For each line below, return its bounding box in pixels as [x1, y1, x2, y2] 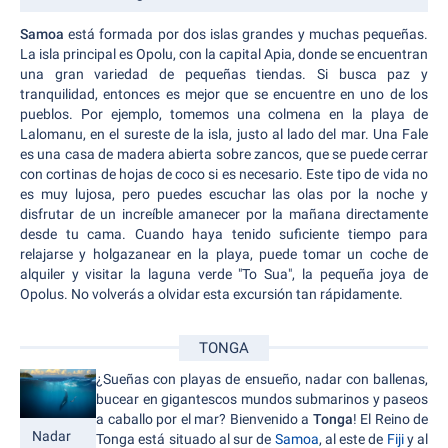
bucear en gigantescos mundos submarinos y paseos [96, 391, 428, 408]
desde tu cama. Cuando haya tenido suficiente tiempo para [20, 226, 428, 243]
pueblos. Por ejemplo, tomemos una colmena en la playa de [20, 106, 428, 123]
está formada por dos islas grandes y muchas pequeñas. [68, 26, 429, 43]
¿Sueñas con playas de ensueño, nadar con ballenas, [96, 371, 428, 388]
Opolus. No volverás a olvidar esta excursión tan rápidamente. [20, 286, 403, 303]
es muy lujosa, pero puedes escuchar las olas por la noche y [20, 186, 428, 203]
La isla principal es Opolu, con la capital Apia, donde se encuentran [20, 46, 428, 63]
